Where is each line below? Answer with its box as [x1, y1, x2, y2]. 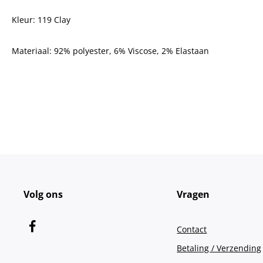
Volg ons [23, 188, 63, 201]
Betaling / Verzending [177, 242, 262, 254]
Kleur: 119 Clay [12, 14, 70, 25]
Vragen [177, 188, 210, 201]
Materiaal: [12, 45, 54, 56]
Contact [177, 224, 207, 235]
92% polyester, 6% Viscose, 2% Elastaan [54, 45, 209, 56]
